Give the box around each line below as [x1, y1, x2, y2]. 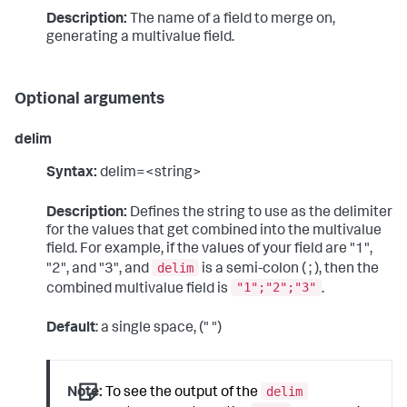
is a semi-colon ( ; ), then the [199, 262, 379, 277]
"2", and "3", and [46, 262, 152, 277]
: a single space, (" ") [95, 322, 222, 337]
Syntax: [46, 165, 97, 181]
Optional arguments [15, 91, 164, 108]
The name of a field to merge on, [127, 12, 335, 27]
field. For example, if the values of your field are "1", [46, 242, 372, 257]
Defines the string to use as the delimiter [127, 205, 392, 221]
